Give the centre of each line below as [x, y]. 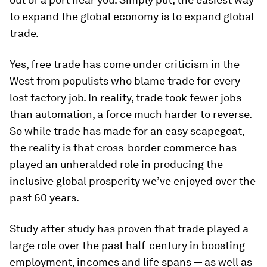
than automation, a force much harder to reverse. [131, 114]
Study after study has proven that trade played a [129, 229]
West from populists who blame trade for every [125, 81]
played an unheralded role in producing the [116, 164]
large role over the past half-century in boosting [127, 245]
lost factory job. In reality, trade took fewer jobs [125, 97]
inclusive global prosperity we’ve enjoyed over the [133, 181]
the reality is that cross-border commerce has [123, 148]
